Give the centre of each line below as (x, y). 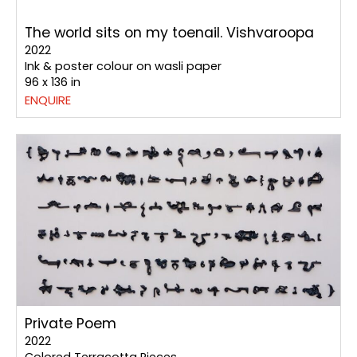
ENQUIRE (48, 100)
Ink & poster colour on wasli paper (123, 67)
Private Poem (71, 324)
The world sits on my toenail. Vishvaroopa (169, 33)
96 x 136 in (53, 82)
